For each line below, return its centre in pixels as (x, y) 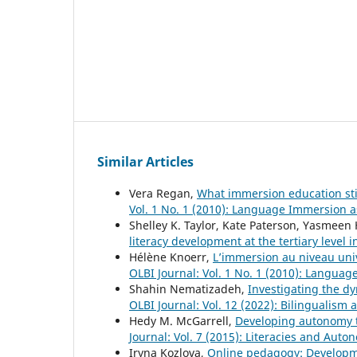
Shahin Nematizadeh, (188, 289)
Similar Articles (145, 162)
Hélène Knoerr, (171, 257)
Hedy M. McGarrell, (182, 321)
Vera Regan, (163, 194)
